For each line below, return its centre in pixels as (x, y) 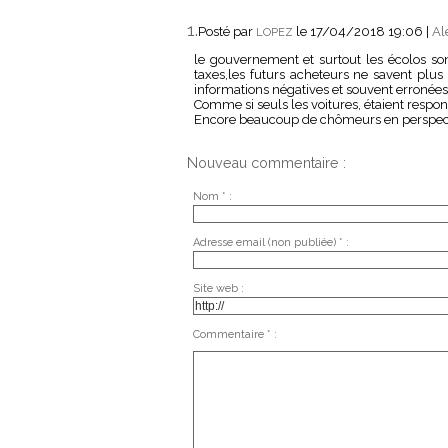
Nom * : (212, 196)
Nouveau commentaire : (266, 163)
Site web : (218, 288)
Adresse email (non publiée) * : (270, 242)
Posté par (227, 32)
